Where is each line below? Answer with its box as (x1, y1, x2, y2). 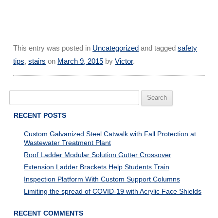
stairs (28, 57, 46, 65)
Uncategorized (92, 44, 139, 52)
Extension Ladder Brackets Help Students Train (23, 163, 169, 171)
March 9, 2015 (57, 57, 104, 65)
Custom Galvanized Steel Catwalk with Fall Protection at (23, 130, 196, 138)
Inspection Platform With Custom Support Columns (23, 175, 180, 183)
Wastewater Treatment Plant (23, 139, 111, 147)
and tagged (139, 44, 178, 52)
